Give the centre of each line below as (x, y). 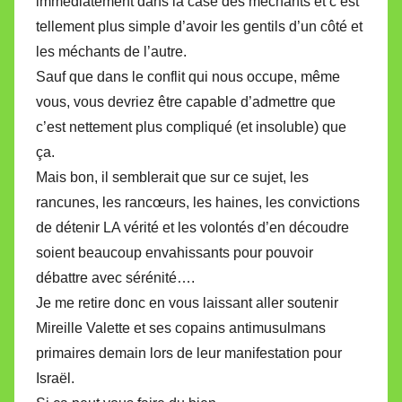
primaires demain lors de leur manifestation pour (189, 353)
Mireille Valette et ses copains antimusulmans (181, 328)
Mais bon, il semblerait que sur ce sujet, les (172, 177)
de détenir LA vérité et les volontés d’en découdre (192, 227)
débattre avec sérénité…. (115, 277)
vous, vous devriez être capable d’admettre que (186, 101)
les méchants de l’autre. (111, 51)
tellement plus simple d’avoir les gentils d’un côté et (199, 26)
